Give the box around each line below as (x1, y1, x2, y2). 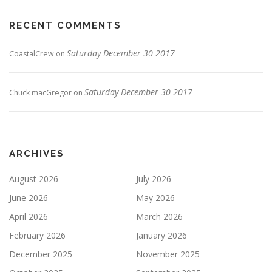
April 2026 (9, 211, 48, 223)
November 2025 (136, 248, 200, 260)
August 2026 (9, 173, 58, 185)
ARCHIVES (9, 148, 64, 160)
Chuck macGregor (9, 87, 72, 98)
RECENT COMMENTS (9, 20, 121, 32)
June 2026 (9, 192, 48, 204)
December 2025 (9, 248, 72, 260)
